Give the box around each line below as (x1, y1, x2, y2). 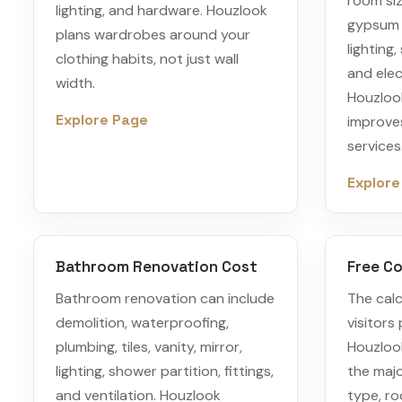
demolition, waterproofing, (56, 313, 229, 332)
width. (56, 74, 95, 92)
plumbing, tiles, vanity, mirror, (56, 337, 242, 356)
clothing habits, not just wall (56, 49, 239, 68)
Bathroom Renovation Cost (56, 257, 258, 276)
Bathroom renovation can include (56, 289, 275, 308)
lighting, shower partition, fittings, (56, 362, 274, 380)
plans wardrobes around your (56, 25, 250, 44)
